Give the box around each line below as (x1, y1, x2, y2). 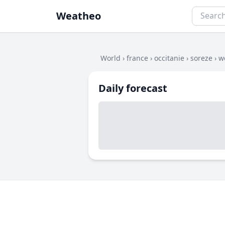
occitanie (154, 53, 184, 63)
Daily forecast (98, 81, 167, 95)
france (127, 53, 148, 63)
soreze (190, 53, 212, 63)
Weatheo (56, 9, 101, 23)
